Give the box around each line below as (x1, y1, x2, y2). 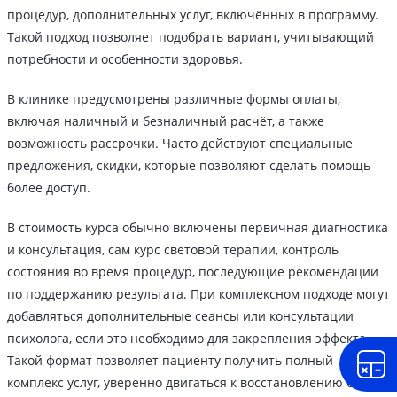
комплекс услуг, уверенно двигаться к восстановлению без (7, 373, 367, 391)
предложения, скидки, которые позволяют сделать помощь (7, 156, 370, 174)
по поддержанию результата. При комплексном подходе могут (7, 284, 390, 302)
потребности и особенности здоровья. (7, 50, 243, 67)
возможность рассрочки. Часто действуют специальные (7, 134, 353, 152)
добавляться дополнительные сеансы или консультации (7, 307, 354, 324)
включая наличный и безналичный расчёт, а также (7, 112, 324, 129)
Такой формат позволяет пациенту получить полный (7, 351, 333, 369)
